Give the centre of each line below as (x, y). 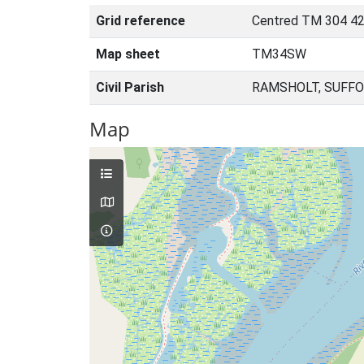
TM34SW (279, 54)
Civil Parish (130, 87)
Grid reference (141, 21)
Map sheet (128, 54)
